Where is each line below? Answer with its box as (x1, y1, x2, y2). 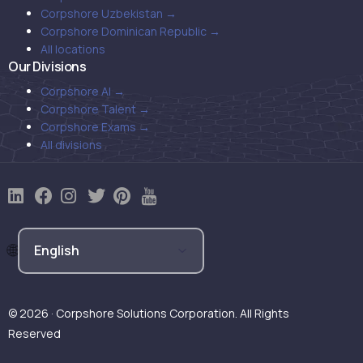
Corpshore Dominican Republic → (41, 23, 220, 39)
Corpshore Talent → (41, 100, 150, 117)
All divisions (41, 136, 102, 152)
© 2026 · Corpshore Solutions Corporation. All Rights (8, 305, 289, 321)
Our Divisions (8, 57, 87, 75)
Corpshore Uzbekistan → (41, 5, 177, 21)
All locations (41, 41, 105, 57)
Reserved (8, 325, 61, 341)
